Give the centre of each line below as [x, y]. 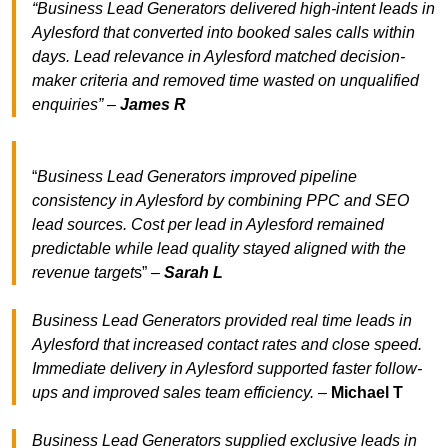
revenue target [83, 273]
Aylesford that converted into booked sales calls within [223, 33]
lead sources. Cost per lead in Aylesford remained [208, 225]
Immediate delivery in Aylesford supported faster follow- [227, 369]
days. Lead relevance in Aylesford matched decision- [218, 57]
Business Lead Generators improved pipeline [197, 177]
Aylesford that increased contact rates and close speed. [227, 345]
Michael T [367, 393]
